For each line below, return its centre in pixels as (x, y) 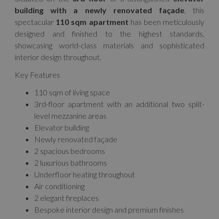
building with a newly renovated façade (99, 10)
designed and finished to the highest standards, (109, 33)
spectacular (35, 22)
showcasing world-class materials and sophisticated (109, 45)
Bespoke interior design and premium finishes (109, 209)
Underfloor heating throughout (85, 174)
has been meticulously (166, 22)
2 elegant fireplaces (66, 198)
